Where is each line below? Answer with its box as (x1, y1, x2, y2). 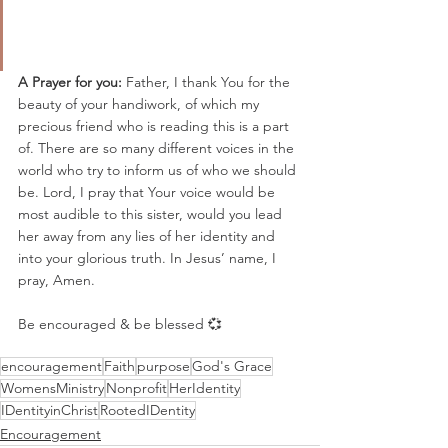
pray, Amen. (18, 270, 95, 289)
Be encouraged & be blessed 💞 (18, 314, 222, 333)
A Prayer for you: (18, 72, 126, 91)
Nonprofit (106, 378, 167, 397)
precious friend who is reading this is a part (18, 116, 293, 135)
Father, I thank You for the (126, 72, 294, 91)
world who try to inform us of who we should (18, 160, 300, 179)
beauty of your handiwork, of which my (18, 94, 263, 113)
